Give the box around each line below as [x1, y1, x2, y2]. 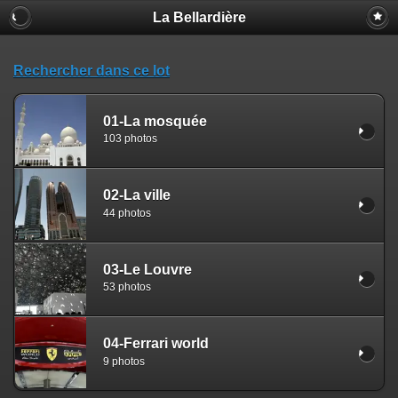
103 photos [103, 132, 157, 146]
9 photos [103, 354, 145, 368]
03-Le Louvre [103, 261, 192, 277]
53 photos [103, 281, 151, 294]
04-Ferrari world [103, 335, 209, 351]
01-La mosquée [103, 113, 207, 129]
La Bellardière [152, 10, 246, 25]
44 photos [103, 206, 151, 219]
